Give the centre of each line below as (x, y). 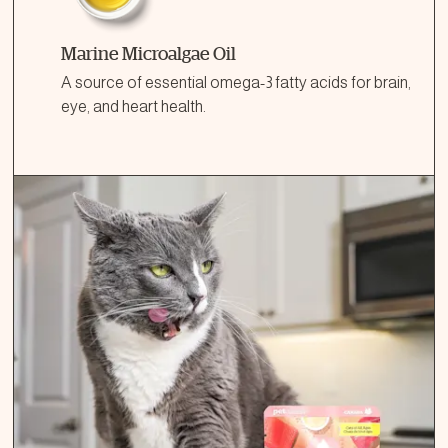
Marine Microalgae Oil (148, 53)
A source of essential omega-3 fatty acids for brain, (236, 82)
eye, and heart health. (133, 106)
